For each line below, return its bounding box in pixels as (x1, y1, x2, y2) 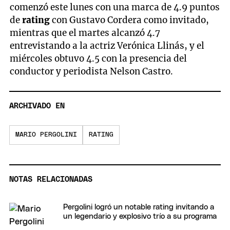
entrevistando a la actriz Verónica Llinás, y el (10, 40, 205, 51)
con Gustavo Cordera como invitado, (52, 14, 209, 26)
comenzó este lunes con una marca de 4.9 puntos (10, 1, 220, 13)
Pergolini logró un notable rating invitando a (63, 203, 214, 211)
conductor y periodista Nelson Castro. (10, 65, 174, 77)
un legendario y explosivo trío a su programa (63, 212, 217, 220)
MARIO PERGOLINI (15, 131, 77, 139)
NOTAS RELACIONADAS (9, 175, 92, 183)
